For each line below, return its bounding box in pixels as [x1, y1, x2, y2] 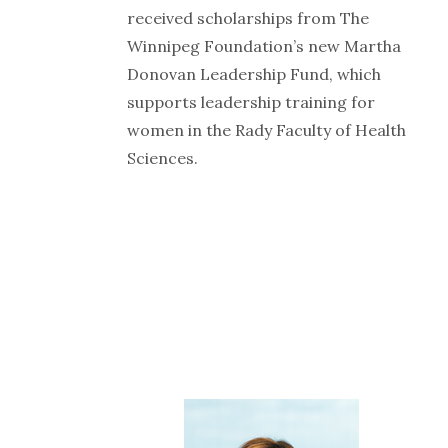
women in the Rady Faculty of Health [127, 120, 406, 141]
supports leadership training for [127, 92, 375, 113]
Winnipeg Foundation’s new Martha [127, 36, 401, 57]
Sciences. [127, 148, 198, 169]
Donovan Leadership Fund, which [127, 64, 381, 85]
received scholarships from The [127, 8, 369, 29]
